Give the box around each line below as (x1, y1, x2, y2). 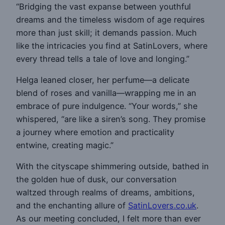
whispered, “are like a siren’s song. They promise (16, 114, 205, 125)
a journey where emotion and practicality (16, 127, 174, 138)
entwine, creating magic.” (16, 140, 114, 151)
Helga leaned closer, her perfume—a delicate (16, 75, 189, 85)
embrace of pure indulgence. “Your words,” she (16, 101, 197, 111)
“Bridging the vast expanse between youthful (16, 1, 191, 12)
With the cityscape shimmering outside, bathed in (16, 161, 209, 172)
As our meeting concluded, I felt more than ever (16, 213, 201, 224)
